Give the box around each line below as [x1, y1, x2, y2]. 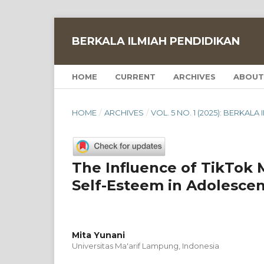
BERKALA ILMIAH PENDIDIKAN [72, 35, 240, 48]
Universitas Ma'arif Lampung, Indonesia [72, 240, 219, 250]
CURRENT [115, 72, 156, 81]
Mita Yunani [72, 229, 125, 240]
